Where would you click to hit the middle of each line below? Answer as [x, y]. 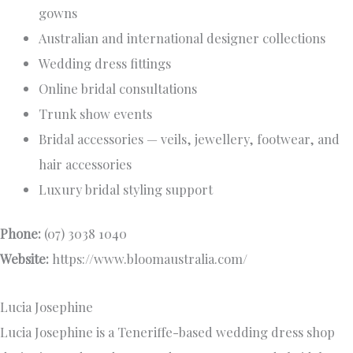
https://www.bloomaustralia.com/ [150, 259]
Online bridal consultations [118, 88]
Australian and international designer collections [182, 37]
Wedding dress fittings [105, 63]
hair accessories [85, 163]
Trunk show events [96, 113]
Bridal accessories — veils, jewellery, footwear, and [190, 138]
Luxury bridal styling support [126, 189]
